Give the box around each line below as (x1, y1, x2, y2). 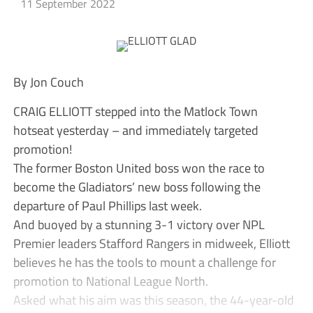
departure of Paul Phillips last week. (13, 196, 202, 216)
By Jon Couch (13, 72, 84, 92)
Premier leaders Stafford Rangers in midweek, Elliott (13, 233, 290, 254)
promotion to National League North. (13, 271, 208, 291)
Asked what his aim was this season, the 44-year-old (13, 290, 294, 310)
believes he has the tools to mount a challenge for (13, 252, 276, 272)
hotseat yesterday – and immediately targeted (13, 120, 259, 140)
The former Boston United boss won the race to (13, 158, 265, 178)
